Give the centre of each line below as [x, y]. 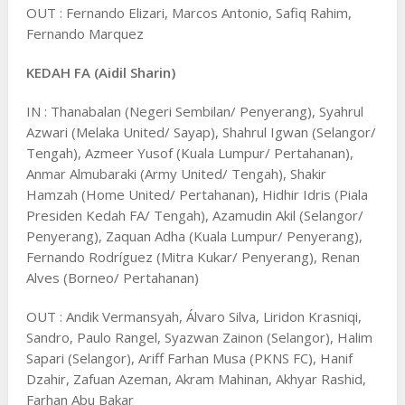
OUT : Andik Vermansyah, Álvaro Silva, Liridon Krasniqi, [193, 316]
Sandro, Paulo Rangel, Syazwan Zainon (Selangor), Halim [199, 337]
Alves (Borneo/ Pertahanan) [112, 277]
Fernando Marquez [85, 33]
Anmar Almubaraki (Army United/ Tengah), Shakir [176, 173]
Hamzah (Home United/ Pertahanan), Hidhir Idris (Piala [197, 194]
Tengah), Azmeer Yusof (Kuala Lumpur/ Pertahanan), [189, 152]
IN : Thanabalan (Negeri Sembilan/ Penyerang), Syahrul [194, 111]
